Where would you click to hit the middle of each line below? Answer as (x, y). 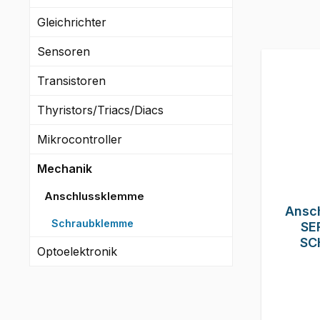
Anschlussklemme (94, 196)
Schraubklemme (92, 223)
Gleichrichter (72, 22)
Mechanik (65, 168)
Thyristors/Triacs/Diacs (100, 110)
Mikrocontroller (80, 139)
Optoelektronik (77, 251)
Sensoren (64, 51)
